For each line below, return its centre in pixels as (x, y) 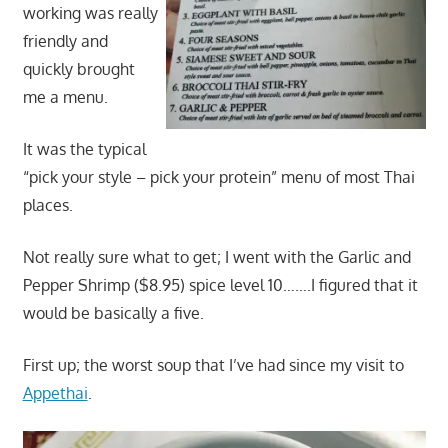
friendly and (65, 40)
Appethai (55, 392)
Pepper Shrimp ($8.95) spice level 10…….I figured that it (220, 284)
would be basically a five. (113, 312)
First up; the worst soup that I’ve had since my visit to (213, 364)
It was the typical (84, 148)
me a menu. (65, 96)
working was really (90, 12)
